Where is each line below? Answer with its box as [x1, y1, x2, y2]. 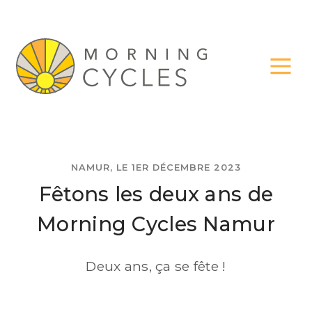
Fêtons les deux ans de [38, 182, 274, 207]
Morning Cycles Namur [37, 212, 275, 237]
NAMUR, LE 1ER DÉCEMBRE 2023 [71, 162, 241, 173]
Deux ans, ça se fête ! [86, 257, 226, 274]
